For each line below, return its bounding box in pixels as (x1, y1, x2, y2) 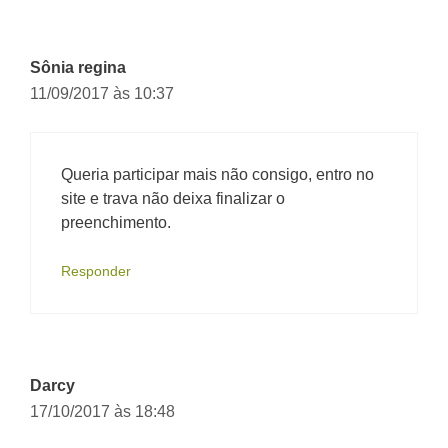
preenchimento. (61, 214, 171, 232)
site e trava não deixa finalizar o (61, 190, 285, 208)
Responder (61, 264, 131, 280)
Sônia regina (30, 59, 126, 77)
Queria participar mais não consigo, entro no (61, 166, 374, 184)
